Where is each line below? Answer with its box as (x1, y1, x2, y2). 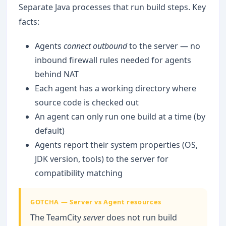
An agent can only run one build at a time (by (35, 110, 205, 122)
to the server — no (127, 40, 200, 51)
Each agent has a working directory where (35, 82, 196, 94)
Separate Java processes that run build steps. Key (19, 1, 206, 13)
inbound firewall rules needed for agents (35, 54, 191, 66)
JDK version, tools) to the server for (35, 153, 168, 164)
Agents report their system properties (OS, (35, 139, 198, 150)
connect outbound (64, 40, 127, 51)
